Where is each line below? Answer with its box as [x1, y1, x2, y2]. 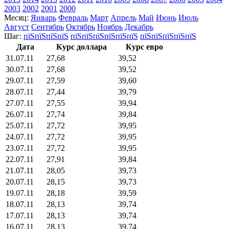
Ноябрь [97, 22, 123, 31]
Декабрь [125, 22, 153, 31]
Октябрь [66, 22, 95, 31]
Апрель [110, 13, 136, 22]
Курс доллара [56, 42, 107, 51]
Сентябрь [31, 22, 64, 31]
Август [4, 22, 29, 31]
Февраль [58, 13, 88, 22]
